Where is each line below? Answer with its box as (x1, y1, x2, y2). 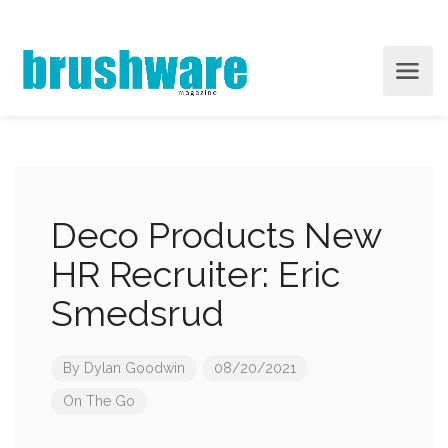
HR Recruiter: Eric (51, 253, 340, 295)
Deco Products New (51, 214, 381, 256)
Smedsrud (51, 292, 224, 334)
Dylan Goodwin (84, 360, 185, 376)
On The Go (63, 393, 135, 409)
